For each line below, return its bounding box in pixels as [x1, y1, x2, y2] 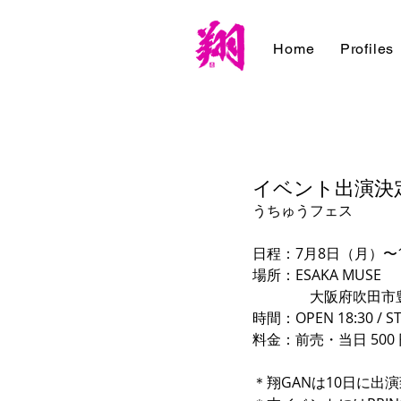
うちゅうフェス [252, 200, 353, 220]
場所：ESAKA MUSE [252, 265, 381, 285]
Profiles [339, 40, 395, 57]
